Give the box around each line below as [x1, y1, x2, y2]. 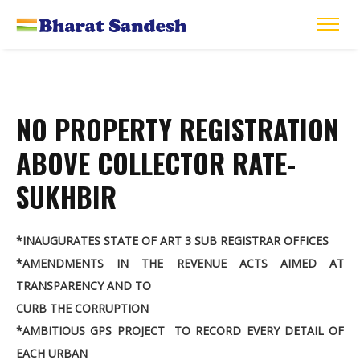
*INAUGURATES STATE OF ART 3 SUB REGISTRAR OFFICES [16, 233, 329, 249]
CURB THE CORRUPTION [16, 301, 149, 317]
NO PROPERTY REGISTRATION [16, 108, 339, 150]
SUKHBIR [16, 176, 117, 218]
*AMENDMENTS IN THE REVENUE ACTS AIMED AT [16, 256, 344, 272]
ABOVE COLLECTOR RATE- [16, 142, 296, 184]
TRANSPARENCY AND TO [16, 278, 151, 294]
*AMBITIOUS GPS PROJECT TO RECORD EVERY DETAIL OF [16, 323, 344, 339]
